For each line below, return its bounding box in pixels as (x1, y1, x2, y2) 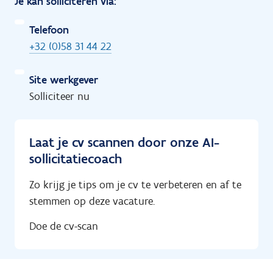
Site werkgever (29, 73, 98, 87)
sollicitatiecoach (29, 151, 122, 168)
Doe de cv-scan (29, 219, 98, 233)
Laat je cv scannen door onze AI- (29, 134, 219, 151)
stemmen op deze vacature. (29, 194, 155, 208)
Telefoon (29, 23, 69, 37)
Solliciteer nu (29, 90, 90, 104)
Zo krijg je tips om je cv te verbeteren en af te (29, 178, 241, 192)
